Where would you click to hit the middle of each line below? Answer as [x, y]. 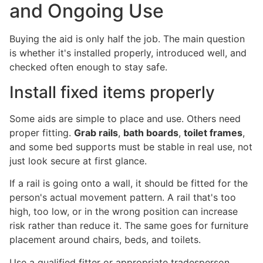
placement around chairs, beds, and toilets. [105, 240]
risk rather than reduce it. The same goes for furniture [129, 226]
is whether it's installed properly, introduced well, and [128, 53]
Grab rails [96, 132]
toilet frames [213, 132]
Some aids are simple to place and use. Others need [125, 118]
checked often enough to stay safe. [88, 67]
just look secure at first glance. [78, 161]
